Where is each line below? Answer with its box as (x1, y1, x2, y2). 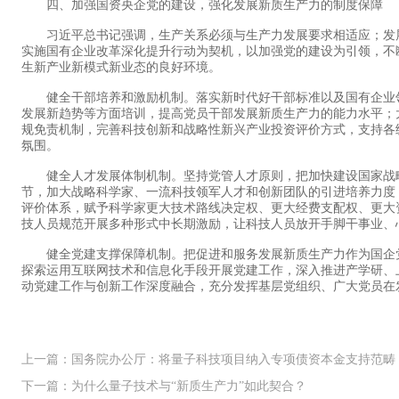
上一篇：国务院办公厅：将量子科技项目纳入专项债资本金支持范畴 (21, 353, 395, 367)
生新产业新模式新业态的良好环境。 (21, 61, 221, 75)
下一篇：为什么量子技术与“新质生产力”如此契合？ (21, 379, 306, 394)
